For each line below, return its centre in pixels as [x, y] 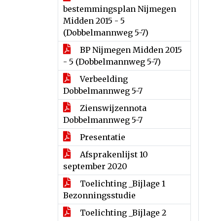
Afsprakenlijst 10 [113, 154]
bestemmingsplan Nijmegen [120, 9]
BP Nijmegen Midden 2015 [130, 50]
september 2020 [95, 166]
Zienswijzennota [112, 108]
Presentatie [102, 137]
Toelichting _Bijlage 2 [122, 213]
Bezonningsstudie [99, 195]
